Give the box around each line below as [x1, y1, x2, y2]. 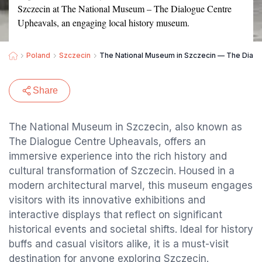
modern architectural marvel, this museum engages [9, 180, 253, 191]
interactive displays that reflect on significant [9, 209, 222, 220]
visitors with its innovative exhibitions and [9, 194, 205, 206]
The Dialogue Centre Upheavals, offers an [9, 136, 206, 147]
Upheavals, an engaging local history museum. [18, 16, 189, 29]
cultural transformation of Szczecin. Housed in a [9, 165, 235, 177]
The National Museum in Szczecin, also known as [9, 121, 242, 133]
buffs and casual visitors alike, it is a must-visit [9, 238, 229, 250]
